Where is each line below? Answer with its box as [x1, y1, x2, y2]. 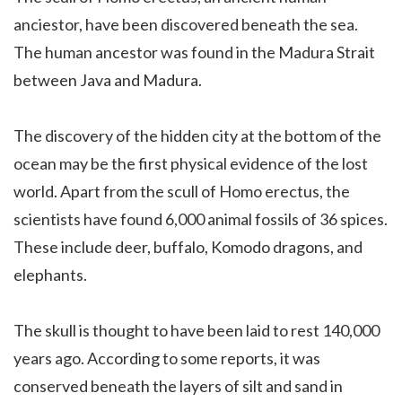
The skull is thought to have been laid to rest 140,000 [13, 319, 380, 340]
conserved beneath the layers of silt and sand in [13, 375, 343, 396]
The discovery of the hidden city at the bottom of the [13, 125, 381, 145]
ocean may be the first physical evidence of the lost [13, 153, 368, 173]
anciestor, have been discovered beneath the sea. [13, 13, 358, 34]
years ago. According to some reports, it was [13, 347, 320, 368]
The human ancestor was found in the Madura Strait [13, 41, 375, 62]
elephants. [13, 264, 87, 284]
